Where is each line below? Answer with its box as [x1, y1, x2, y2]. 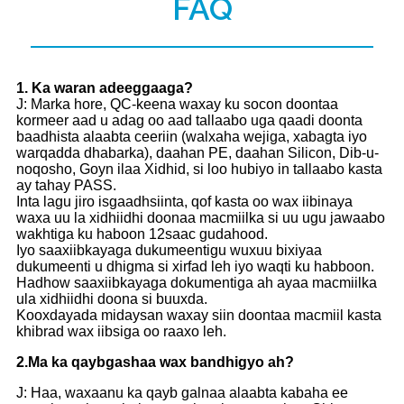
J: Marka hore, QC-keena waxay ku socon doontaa [16, 96, 338, 113]
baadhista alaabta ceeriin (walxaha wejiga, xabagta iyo [16, 129, 367, 145]
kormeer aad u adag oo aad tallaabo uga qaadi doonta [16, 113, 363, 129]
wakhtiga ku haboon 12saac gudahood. [16, 226, 268, 243]
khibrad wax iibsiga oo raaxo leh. [16, 324, 226, 340]
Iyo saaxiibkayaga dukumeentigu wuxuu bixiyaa [16, 243, 322, 259]
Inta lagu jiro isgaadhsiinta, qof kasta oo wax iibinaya [16, 194, 353, 210]
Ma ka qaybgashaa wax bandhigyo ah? [28, 354, 294, 371]
